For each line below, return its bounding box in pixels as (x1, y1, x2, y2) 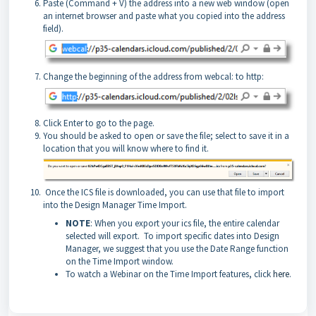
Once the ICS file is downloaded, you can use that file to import (43, 186, 284, 198)
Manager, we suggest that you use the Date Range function (66, 242, 288, 255)
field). (43, 22, 63, 35)
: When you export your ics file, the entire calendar (90, 217, 279, 229)
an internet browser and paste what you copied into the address (43, 9, 285, 22)
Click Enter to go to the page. (43, 116, 154, 129)
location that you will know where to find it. (43, 142, 209, 154)
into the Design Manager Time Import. (43, 198, 187, 211)
